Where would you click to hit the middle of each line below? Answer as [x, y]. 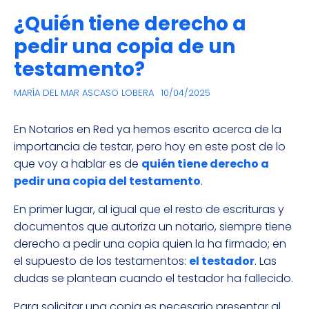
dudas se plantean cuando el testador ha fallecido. [153, 279]
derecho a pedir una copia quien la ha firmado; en [150, 244]
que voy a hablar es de [78, 164]
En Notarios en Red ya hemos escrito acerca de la [148, 130]
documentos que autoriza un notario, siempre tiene [153, 227]
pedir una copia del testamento [107, 181]
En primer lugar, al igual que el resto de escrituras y [149, 210]
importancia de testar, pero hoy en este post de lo [150, 147]
